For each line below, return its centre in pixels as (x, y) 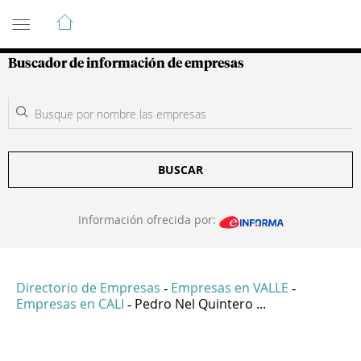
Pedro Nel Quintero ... (200, 304)
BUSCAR (180, 170)
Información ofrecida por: (148, 220)
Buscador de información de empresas (126, 64)
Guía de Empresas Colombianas (153, 15)
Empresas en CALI (70, 304)
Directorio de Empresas (88, 288)
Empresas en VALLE (230, 288)
